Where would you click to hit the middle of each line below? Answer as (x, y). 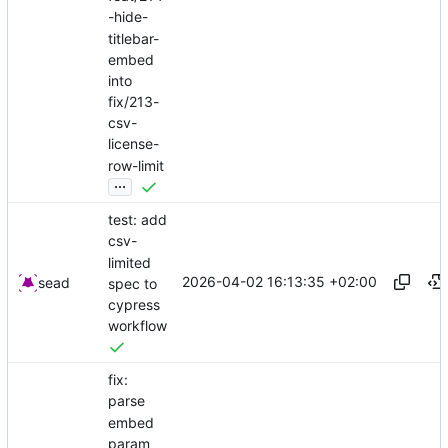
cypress (134, 305)
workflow (137, 326)
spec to (132, 283)
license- (133, 144)
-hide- (128, 17)
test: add (137, 220)
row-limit (136, 165)
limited (129, 262)
